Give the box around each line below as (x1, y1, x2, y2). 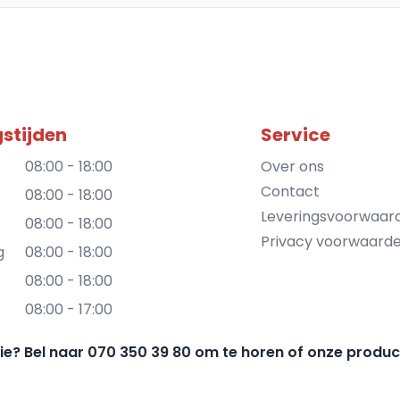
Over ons (261, 155, 324, 177)
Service (261, 121, 330, 147)
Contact (261, 180, 320, 202)
